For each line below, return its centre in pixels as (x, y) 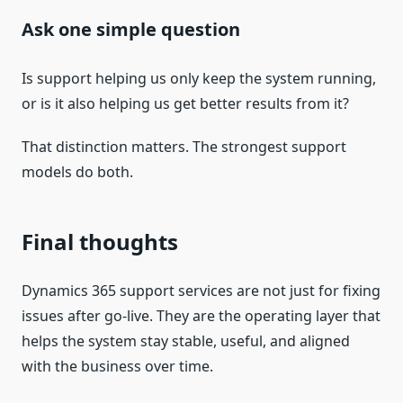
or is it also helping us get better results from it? (185, 104)
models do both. (77, 172)
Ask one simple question (131, 30)
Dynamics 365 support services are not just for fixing (201, 291)
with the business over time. (117, 367)
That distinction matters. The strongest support (184, 147)
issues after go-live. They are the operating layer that (201, 316)
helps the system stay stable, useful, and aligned (186, 341)
